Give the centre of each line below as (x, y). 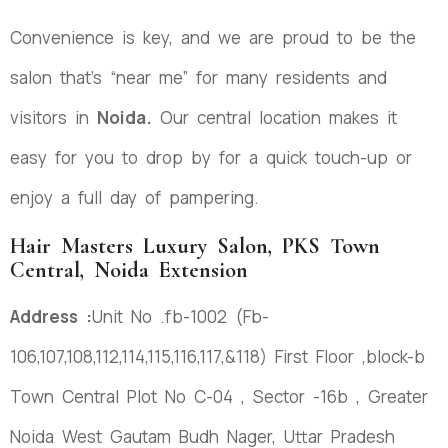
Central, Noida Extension (129, 269)
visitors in (53, 117)
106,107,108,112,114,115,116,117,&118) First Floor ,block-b (217, 356)
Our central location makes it (274, 117)
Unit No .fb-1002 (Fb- (180, 316)
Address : (51, 316)
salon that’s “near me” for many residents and (198, 77)
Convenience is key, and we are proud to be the (213, 37)
